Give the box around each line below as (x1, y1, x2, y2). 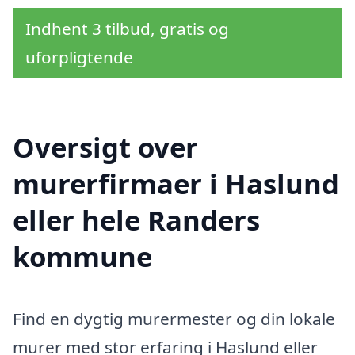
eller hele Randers (13, 200, 260, 239)
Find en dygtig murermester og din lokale (13, 307, 335, 330)
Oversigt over (13, 128, 198, 166)
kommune (13, 237, 152, 275)
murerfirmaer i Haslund (13, 164, 339, 202)
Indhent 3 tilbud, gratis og (25, 17, 229, 40)
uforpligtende (25, 45, 133, 68)
